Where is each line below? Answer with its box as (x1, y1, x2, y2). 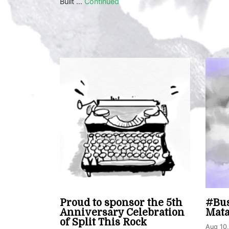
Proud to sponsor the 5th (60, 197, 182, 209)
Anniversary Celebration (60, 207, 185, 218)
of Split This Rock (60, 216, 147, 228)
